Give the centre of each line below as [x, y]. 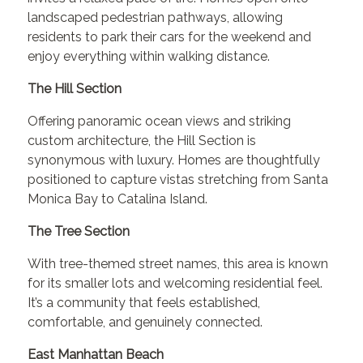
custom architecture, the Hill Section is [142, 140]
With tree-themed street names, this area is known [178, 263]
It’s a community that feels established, [144, 302]
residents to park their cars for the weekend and [170, 36]
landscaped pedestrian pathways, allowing [156, 17]
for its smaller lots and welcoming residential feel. [175, 283]
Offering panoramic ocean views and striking [160, 121]
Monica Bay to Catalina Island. [118, 199]
